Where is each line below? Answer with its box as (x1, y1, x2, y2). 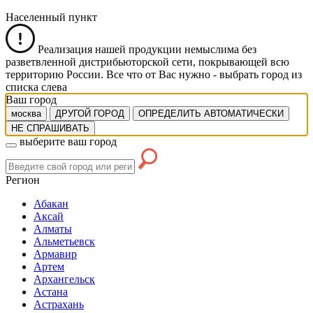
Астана (34, 285, 68, 298)
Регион (6, 173, 40, 186)
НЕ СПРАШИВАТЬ (11, 122, 89, 133)
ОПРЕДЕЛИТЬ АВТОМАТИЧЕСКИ (138, 108, 284, 119)
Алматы (34, 222, 72, 235)
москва (11, 108, 41, 119)
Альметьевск (34, 235, 95, 247)
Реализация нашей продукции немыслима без (35, 43, 256, 55)
